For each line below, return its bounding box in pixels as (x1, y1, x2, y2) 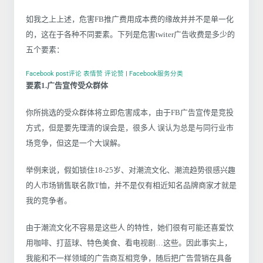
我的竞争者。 (26, 195, 72, 205)
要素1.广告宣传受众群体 (26, 80, 108, 90)
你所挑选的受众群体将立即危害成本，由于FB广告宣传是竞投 (26, 107, 234, 117)
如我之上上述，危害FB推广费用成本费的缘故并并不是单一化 (26, 14, 234, 23)
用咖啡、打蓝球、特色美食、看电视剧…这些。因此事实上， (26, 238, 232, 247)
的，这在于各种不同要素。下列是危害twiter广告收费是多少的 (26, 29, 235, 39)
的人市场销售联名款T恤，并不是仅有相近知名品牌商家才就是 (26, 180, 237, 190)
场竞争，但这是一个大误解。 (26, 138, 125, 147)
